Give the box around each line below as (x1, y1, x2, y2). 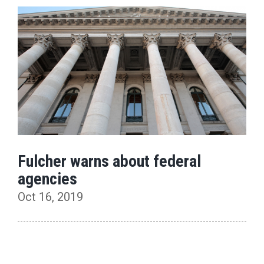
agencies (18, 169, 77, 189)
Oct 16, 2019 (18, 190, 83, 204)
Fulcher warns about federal (18, 151, 201, 171)
